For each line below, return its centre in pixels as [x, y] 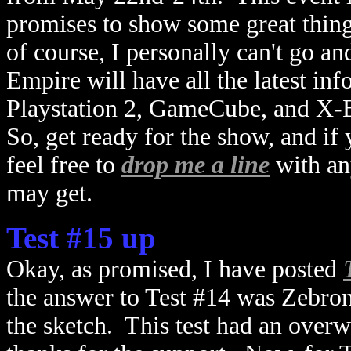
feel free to [64, 165]
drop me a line [195, 165]
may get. [49, 193]
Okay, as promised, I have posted [175, 269]
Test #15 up [81, 238]
